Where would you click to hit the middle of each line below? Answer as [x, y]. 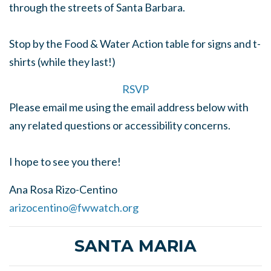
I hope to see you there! [65, 162]
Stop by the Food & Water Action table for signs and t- [135, 44]
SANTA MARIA [135, 246]
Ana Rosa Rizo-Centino [63, 189]
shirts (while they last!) [62, 62]
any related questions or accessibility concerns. [120, 125]
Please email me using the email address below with [129, 107]
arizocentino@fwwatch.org [74, 207]
